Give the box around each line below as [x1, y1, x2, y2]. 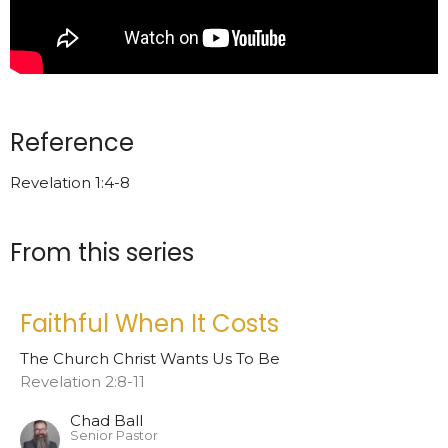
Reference [10, 125, 134, 159]
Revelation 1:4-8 [10, 172, 130, 192]
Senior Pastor [70, 428, 158, 444]
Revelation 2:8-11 [20, 372, 145, 392]
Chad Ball [70, 411, 143, 431]
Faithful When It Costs [20, 307, 279, 341]
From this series [10, 235, 194, 269]
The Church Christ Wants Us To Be [20, 349, 280, 369]
